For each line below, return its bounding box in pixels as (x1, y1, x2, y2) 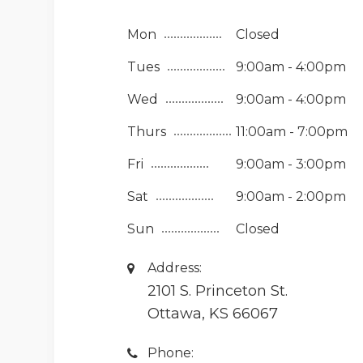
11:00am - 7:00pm (236, 124, 348, 139)
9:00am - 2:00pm (236, 189, 347, 204)
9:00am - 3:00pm (236, 156, 347, 172)
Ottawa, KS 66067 (147, 305, 279, 322)
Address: (147, 260, 203, 275)
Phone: (147, 345, 194, 361)
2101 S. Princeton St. (147, 282, 288, 300)
